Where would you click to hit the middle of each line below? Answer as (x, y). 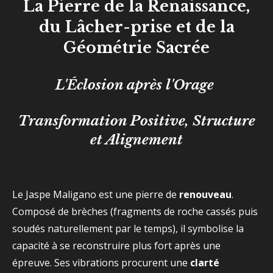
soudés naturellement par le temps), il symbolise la (128, 229)
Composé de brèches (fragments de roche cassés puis (135, 211)
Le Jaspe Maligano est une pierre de (96, 194)
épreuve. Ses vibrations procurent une (101, 263)
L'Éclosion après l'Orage (136, 85)
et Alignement (136, 140)
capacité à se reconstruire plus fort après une (116, 246)
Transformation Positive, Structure (136, 121)
